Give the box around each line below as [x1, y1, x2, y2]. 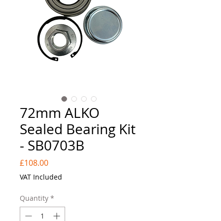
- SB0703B [20, 136, 84, 154]
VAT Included [20, 172, 62, 182]
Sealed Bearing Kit [20, 120, 136, 138]
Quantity [20, 193, 48, 203]
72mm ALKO [20, 104, 100, 122]
